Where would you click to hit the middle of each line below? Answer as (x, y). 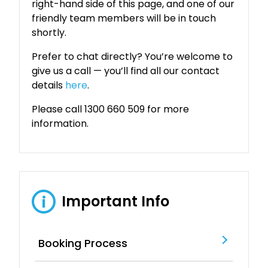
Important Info (116, 202)
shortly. (49, 32)
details (49, 85)
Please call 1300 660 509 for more (111, 109)
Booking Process (83, 243)
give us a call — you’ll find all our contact (126, 71)
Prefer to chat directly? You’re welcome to (133, 56)
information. (60, 123)
